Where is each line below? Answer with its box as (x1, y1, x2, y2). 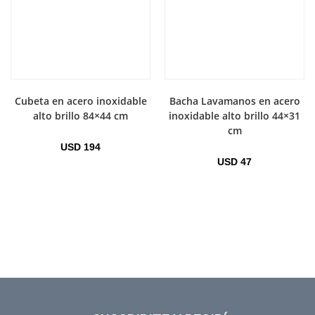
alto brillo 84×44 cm (33, 109, 128, 123)
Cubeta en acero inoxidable (14, 94, 147, 108)
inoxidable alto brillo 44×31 (169, 109, 300, 123)
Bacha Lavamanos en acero (169, 94, 300, 108)
